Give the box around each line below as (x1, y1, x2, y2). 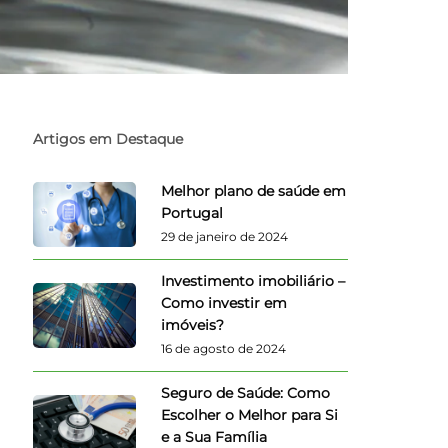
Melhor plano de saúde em (161, 181, 347, 200)
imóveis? (161, 315, 225, 334)
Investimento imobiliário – (161, 271, 346, 290)
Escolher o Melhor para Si (161, 405, 339, 424)
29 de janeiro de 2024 (161, 228, 289, 244)
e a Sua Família (161, 427, 268, 446)
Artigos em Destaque (33, 129, 184, 148)
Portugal (161, 203, 224, 222)
